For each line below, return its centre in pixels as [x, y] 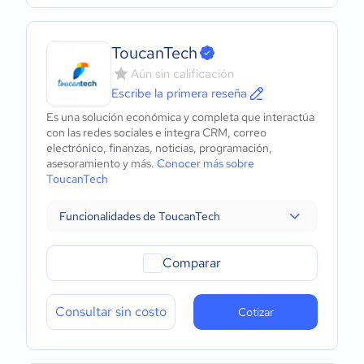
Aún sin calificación [182, 74]
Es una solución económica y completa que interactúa [180, 117]
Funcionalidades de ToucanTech [140, 216]
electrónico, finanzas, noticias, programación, [159, 148]
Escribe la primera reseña [179, 93]
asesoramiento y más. [102, 163]
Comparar [192, 263]
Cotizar [256, 312]
